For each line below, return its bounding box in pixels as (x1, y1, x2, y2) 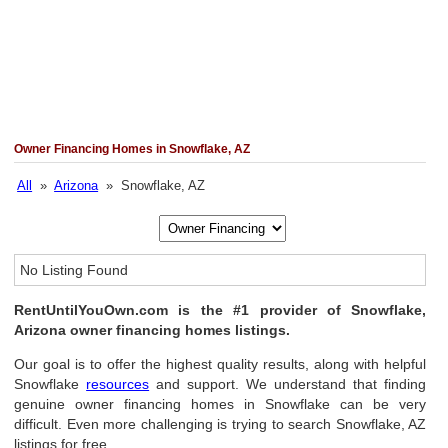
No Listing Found (20, 262, 129, 278)
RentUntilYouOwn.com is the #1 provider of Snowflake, (14, 302, 427, 318)
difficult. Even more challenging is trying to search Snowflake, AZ (14, 416, 427, 432)
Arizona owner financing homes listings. (14, 322, 291, 338)
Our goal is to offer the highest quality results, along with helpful (14, 356, 427, 372)
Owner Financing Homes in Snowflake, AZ (14, 142, 251, 156)
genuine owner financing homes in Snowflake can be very (14, 396, 427, 412)
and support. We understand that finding (149, 376, 427, 392)
